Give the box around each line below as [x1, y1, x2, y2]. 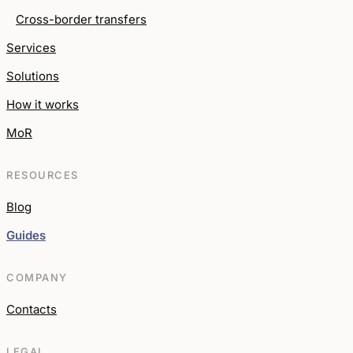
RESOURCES [6, 168, 80, 181]
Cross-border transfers [16, 11, 147, 27]
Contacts [6, 301, 57, 317]
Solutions [6, 68, 59, 84]
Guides [6, 227, 46, 243]
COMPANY [6, 270, 68, 284]
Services [6, 39, 56, 55]
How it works [6, 96, 79, 112]
